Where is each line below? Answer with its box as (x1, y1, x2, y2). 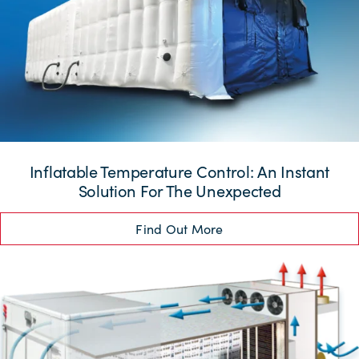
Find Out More (135, 220, 224, 237)
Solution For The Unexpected (78, 179, 281, 201)
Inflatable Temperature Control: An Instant (29, 160, 330, 182)
